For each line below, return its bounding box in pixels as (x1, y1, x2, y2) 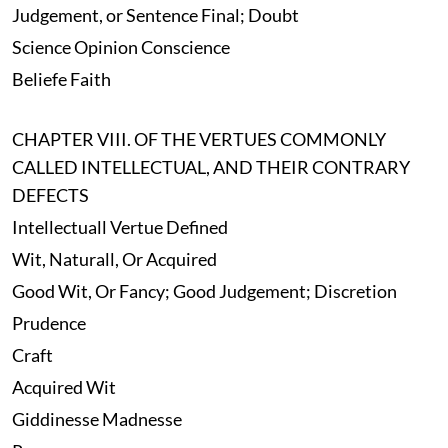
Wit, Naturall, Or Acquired (11, 248, 217, 271)
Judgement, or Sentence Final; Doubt (11, 4, 299, 27)
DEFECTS (11, 184, 89, 207)
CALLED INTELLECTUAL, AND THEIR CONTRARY (11, 156, 410, 179)
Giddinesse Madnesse (11, 408, 182, 431)
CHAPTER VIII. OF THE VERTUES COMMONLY (11, 128, 386, 151)
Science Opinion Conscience (11, 36, 230, 59)
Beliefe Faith (11, 68, 111, 91)
